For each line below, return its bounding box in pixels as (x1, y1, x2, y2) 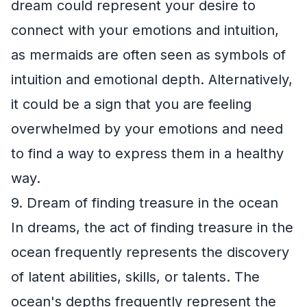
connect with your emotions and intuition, (11, 21, 279, 38)
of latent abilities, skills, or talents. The (11, 268, 260, 285)
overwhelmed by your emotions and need (11, 120, 283, 137)
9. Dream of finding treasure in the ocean (11, 194, 278, 211)
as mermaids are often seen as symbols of (11, 46, 286, 63)
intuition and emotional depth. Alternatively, (11, 71, 293, 88)
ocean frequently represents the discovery (11, 243, 289, 260)
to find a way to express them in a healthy (11, 145, 284, 162)
